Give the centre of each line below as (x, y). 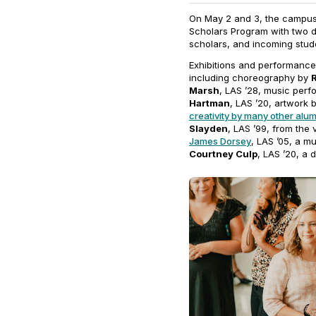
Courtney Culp (223, 154)
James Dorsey (220, 141)
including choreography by (250, 78)
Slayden (208, 128)
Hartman (209, 103)
